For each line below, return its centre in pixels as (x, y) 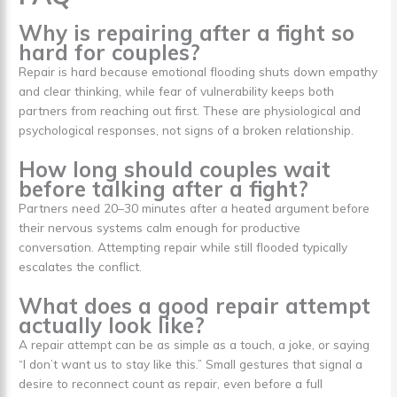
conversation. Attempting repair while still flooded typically (183, 247)
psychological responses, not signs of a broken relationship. (187, 130)
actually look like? (112, 326)
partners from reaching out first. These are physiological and (190, 111)
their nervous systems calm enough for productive (160, 228)
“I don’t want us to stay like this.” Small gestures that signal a (191, 364)
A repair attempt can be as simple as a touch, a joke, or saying (195, 345)
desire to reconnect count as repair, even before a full (171, 384)
